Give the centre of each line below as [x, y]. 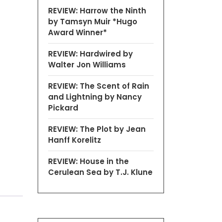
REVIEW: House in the [88, 161]
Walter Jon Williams [87, 64]
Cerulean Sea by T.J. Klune [100, 172]
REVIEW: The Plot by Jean [97, 129]
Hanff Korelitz [75, 140]
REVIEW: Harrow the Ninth [97, 10]
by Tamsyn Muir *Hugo [93, 21]
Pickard [63, 108]
